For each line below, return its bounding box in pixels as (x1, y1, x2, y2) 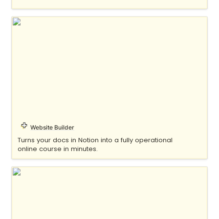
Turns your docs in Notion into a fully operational (17, 135, 173, 145)
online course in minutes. (17, 144, 98, 153)
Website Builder (30, 123, 75, 131)
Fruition (13, 168, 41, 178)
